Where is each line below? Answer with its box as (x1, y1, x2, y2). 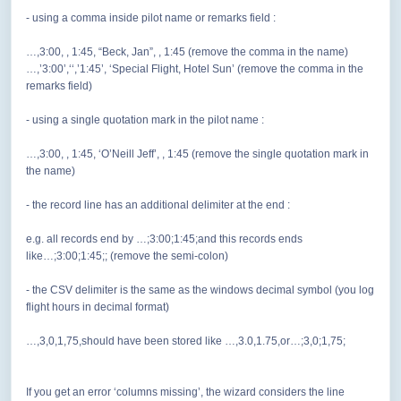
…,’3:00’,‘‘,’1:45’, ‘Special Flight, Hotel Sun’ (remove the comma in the (26, 63, 363, 76)
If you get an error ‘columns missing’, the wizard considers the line (26, 386, 345, 399)
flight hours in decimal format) (26, 301, 169, 314)
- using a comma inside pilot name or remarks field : (26, 12, 276, 25)
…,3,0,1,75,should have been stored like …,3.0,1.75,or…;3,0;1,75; (26, 335, 346, 348)
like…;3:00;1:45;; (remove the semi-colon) (26, 250, 228, 263)
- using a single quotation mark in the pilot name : (26, 114, 264, 127)
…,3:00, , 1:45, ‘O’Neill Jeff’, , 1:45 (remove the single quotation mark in (26, 148, 369, 161)
